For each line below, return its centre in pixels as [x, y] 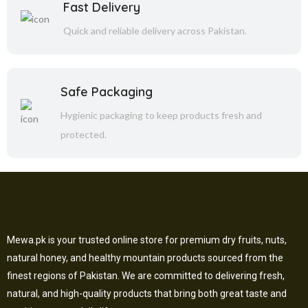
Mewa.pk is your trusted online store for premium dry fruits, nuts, [147, 240]
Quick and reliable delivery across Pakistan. [155, 31]
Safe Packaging [107, 92]
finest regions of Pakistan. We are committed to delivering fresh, [146, 276]
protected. [84, 134]
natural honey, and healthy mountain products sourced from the [145, 258]
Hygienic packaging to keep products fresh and [162, 115]
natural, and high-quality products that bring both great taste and [147, 294]
